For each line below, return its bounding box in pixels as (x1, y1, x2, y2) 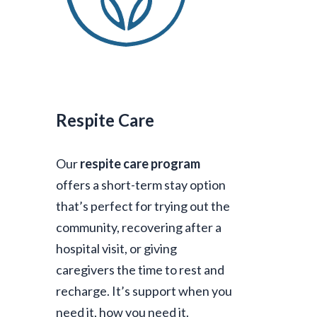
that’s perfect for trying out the (56, 198, 230, 214)
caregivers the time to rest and (56, 262, 224, 278)
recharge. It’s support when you (56, 283, 232, 299)
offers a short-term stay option (56, 177, 226, 193)
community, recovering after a (56, 219, 221, 236)
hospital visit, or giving (56, 241, 177, 257)
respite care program (80, 156, 200, 172)
